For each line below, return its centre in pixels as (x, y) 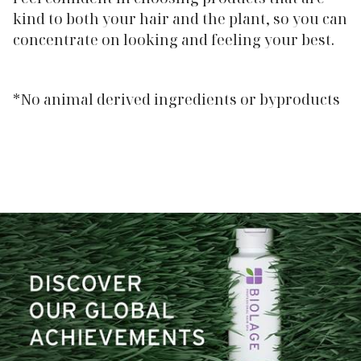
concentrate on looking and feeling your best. (174, 39)
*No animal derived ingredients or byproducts (176, 99)
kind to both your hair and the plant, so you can (180, 18)
